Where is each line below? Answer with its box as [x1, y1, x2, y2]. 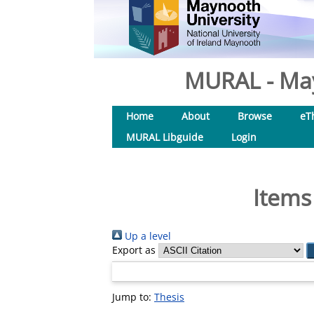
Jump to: [112, 290, 154, 303]
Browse [238, 109, 272, 123]
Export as [112, 243, 156, 257]
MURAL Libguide [126, 130, 203, 144]
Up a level [122, 229, 171, 243]
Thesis [154, 290, 184, 303]
